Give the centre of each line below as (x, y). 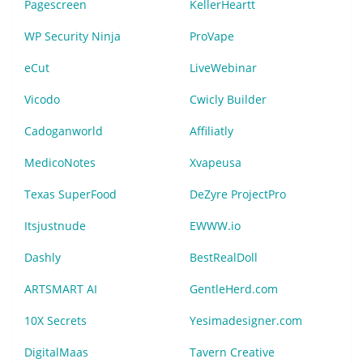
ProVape (212, 36)
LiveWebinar (223, 67)
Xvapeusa (216, 162)
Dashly (43, 257)
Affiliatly (211, 130)
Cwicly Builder (228, 99)
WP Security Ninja (73, 36)
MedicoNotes (60, 162)
